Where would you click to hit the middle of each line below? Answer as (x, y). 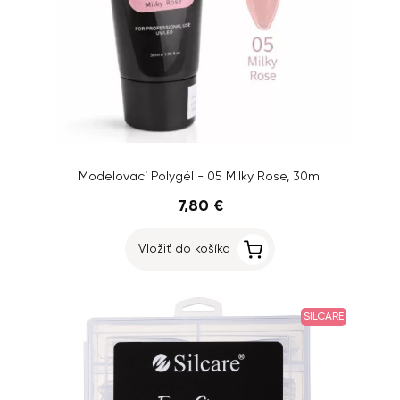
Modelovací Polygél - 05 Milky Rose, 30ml (200, 177)
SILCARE (324, 317)
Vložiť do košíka (184, 249)
